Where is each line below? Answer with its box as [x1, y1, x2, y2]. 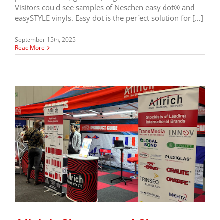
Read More [15, 43, 45, 52]
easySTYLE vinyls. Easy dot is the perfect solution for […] [15, 13, 203, 23]
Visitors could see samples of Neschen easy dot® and [15, 2, 194, 13]
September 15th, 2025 [15, 35, 76, 44]
